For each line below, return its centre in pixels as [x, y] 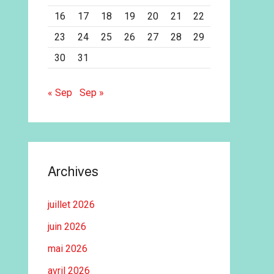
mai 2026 [68, 249]
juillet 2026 [71, 205]
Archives [73, 172]
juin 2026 [67, 227]
